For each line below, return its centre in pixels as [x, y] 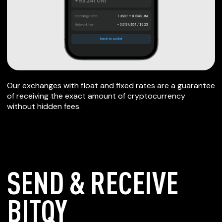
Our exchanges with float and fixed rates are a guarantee [111, 85]
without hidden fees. [44, 106]
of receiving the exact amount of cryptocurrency [96, 96]
